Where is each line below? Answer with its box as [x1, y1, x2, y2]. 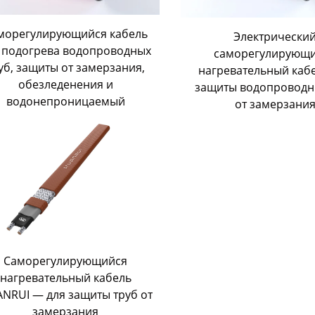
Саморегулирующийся [4, 252, 128, 269]
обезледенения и [18, 77, 113, 93]
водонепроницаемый [6, 94, 125, 110]
